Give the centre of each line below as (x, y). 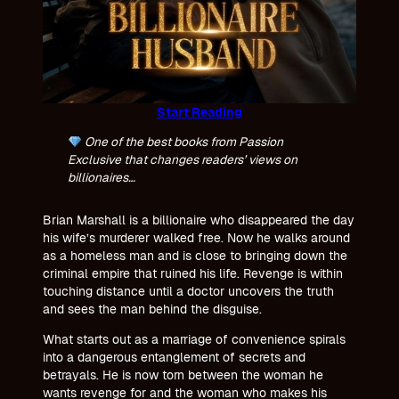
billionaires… (102, 178)
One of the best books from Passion (182, 142)
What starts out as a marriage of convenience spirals (194, 339)
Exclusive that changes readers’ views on (183, 160)
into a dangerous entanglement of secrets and (174, 357)
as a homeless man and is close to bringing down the (195, 255)
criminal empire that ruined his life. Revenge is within (193, 273)
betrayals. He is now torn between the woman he (183, 375)
